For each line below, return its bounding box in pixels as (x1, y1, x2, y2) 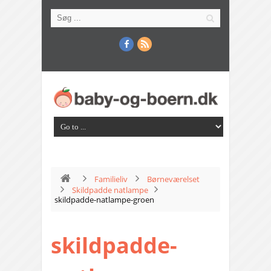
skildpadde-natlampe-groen (54, 194, 154, 206)
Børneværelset (147, 174, 200, 185)
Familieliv (94, 174, 128, 185)
